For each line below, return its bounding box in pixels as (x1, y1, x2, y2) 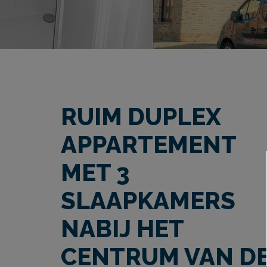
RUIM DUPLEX (61, 103, 221, 131)
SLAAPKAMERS (61, 187, 235, 215)
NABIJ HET (61, 215, 184, 243)
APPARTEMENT (61, 131, 236, 159)
